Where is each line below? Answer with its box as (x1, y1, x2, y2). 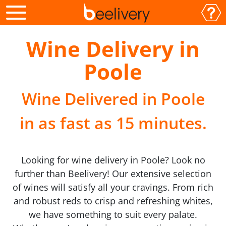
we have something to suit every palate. (29, 208, 197, 220)
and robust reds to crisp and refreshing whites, (13, 195, 213, 207)
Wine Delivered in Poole (21, 88, 205, 109)
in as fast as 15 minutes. (19, 112, 207, 134)
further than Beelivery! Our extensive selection (15, 167, 211, 180)
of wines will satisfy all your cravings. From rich (13, 181, 213, 193)
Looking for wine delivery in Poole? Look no (21, 154, 205, 166)
